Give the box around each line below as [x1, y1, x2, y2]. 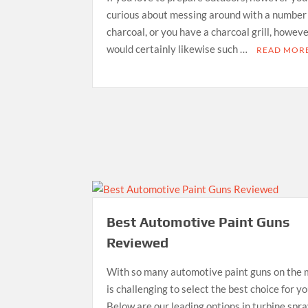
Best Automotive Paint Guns [107, 213, 291, 230]
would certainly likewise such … [107, 43, 250, 56]
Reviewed [107, 234, 169, 250]
